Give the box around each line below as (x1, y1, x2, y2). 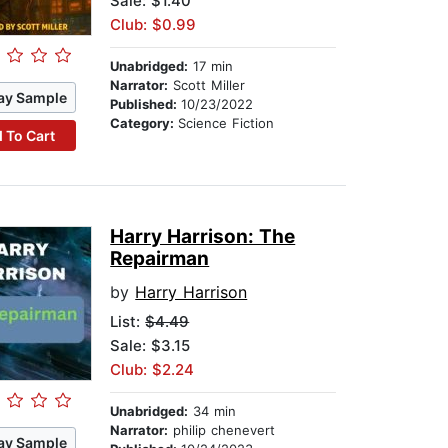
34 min (188, 403, 237, 420)
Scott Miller (168, 77, 246, 94)
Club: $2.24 (110, 360, 195, 380)
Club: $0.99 (110, 15, 197, 35)
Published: (110, 96, 182, 113)
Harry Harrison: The (110, 225, 296, 249)
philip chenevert (168, 422, 276, 439)
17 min (188, 58, 234, 75)
